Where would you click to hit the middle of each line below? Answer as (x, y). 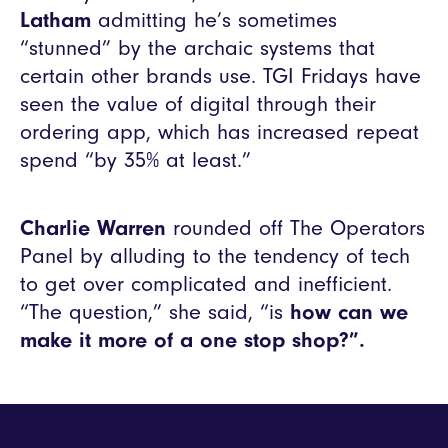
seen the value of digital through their (198, 104)
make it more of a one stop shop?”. (192, 340)
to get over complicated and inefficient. (206, 284)
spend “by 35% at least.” (135, 160)
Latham (55, 20)
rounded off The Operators (295, 228)
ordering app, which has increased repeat (219, 132)
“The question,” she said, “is (155, 312)
